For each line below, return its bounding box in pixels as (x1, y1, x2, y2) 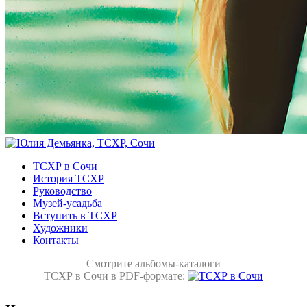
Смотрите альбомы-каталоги (86, 257, 221, 269)
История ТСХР (33, 172, 104, 184)
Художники (33, 221, 88, 234)
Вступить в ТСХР (33, 209, 117, 221)
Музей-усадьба (33, 197, 102, 209)
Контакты (33, 234, 79, 246)
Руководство (33, 184, 92, 197)
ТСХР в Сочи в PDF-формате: (44, 269, 188, 282)
